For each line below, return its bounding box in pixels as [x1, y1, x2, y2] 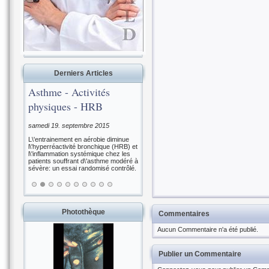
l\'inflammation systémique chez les [28, 150, 130, 157]
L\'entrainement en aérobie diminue [28, 135, 129, 143]
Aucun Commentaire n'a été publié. [157, 226, 258, 233]
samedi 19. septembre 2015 [28, 121, 109, 129]
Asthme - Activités [28, 85, 110, 99]
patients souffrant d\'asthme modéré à [28, 157, 138, 165]
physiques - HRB [28, 99, 103, 113]
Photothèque [61, 208, 105, 216]
